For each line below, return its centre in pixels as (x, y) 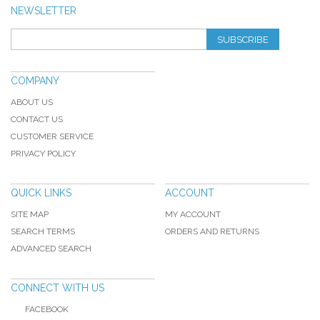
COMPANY (35, 81)
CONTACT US (37, 119)
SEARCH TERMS (43, 231)
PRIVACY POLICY (43, 154)
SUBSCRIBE (243, 40)
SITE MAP (30, 214)
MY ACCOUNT (192, 214)
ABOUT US (32, 102)
